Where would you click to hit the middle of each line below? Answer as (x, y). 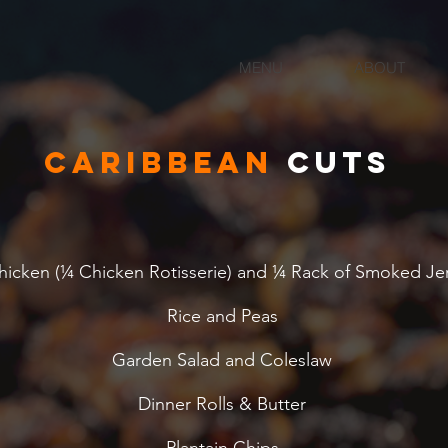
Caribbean (159, 162)
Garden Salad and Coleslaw (222, 360)
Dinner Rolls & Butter (222, 404)
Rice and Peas (222, 316)
